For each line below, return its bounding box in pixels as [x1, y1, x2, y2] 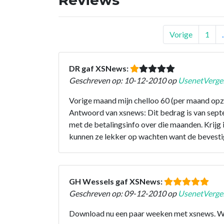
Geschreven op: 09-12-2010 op [69, 188, 178, 198]
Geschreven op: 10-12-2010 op [69, 75, 178, 85]
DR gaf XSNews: [69, 63, 130, 73]
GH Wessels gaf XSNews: [69, 176, 164, 186]
